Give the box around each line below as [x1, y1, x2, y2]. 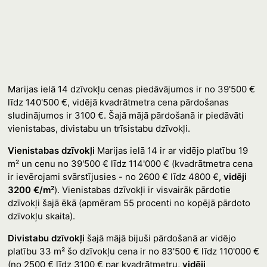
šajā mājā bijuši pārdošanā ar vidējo [84, 232, 236, 244]
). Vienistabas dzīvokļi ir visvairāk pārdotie [54, 184, 231, 195]
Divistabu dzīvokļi [7, 232, 85, 244]
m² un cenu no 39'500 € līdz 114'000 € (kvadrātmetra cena [7, 158, 253, 169]
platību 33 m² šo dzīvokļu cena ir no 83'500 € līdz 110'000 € [7, 246, 259, 257]
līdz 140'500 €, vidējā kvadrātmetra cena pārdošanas [7, 97, 229, 108]
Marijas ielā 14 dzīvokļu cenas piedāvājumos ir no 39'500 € [7, 83, 255, 95]
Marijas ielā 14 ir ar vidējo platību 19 [94, 145, 248, 156]
